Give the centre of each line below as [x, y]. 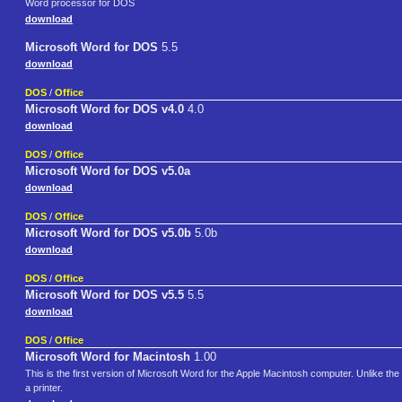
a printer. [44, 388]
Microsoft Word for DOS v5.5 [105, 295]
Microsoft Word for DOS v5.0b [108, 233]
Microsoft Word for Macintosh [108, 357]
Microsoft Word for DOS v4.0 [105, 109]
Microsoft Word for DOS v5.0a [108, 171]
